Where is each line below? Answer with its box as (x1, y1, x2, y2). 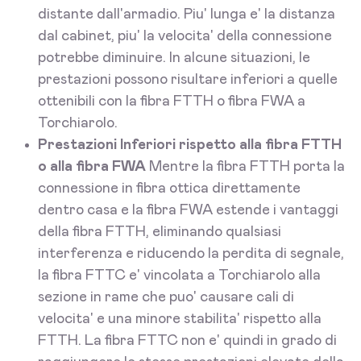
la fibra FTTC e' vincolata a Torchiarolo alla (38, 268, 321, 284)
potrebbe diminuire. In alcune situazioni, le (38, 51, 310, 66)
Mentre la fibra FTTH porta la (146, 160, 345, 175)
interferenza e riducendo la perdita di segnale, (38, 247, 344, 262)
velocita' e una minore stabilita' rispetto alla (38, 312, 322, 327)
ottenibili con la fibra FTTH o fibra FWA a (38, 94, 305, 110)
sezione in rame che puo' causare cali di (38, 290, 294, 305)
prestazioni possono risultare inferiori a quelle (38, 73, 338, 88)
